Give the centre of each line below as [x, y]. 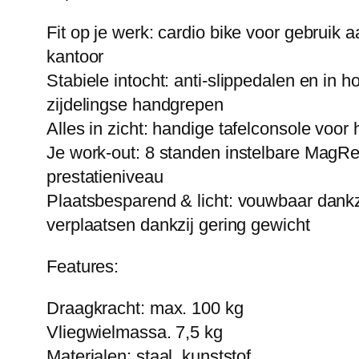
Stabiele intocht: [111, 81]
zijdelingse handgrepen [135, 105]
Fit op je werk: [100, 33]
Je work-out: [93, 153]
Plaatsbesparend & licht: [140, 201]
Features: [83, 267]
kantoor [75, 57]
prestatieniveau [105, 177]
